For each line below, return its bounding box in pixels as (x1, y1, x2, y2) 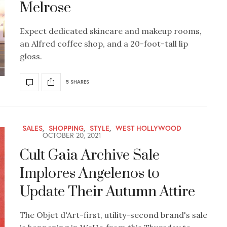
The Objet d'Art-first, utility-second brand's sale (20, 209, 207, 220)
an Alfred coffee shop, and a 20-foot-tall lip (20, 38, 188, 49)
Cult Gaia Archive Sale (20, 146, 160, 164)
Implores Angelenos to (20, 164, 160, 182)
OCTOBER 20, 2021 (41, 130, 101, 140)
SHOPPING (49, 123, 84, 133)
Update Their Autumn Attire (20, 182, 195, 201)
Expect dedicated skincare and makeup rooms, (20, 25, 202, 36)
